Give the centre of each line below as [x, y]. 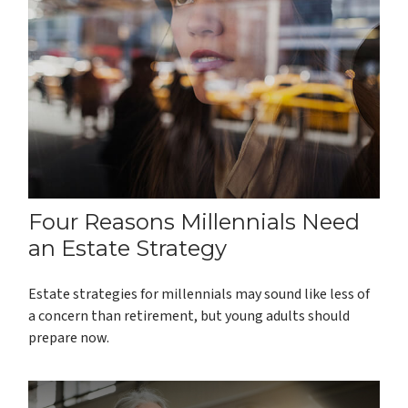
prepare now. [69, 337]
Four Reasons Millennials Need [194, 221]
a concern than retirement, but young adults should [189, 316]
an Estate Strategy [128, 248]
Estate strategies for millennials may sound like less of [199, 294]
